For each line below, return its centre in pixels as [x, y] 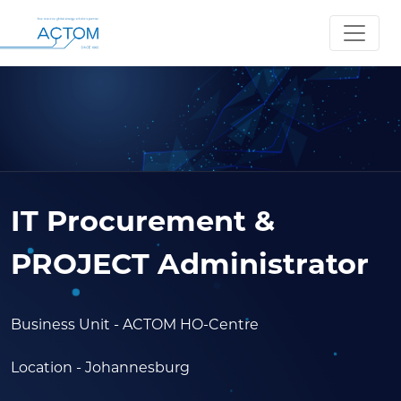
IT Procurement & [143, 221]
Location [42, 368]
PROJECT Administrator [190, 264]
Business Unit [60, 325]
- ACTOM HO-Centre [186, 325]
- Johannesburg [133, 368]
